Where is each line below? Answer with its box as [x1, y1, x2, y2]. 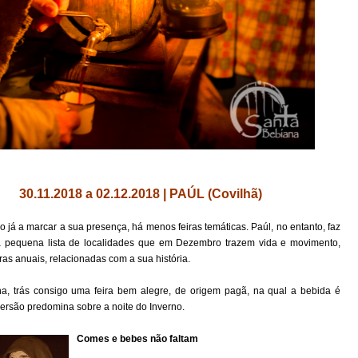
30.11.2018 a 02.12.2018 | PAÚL [19, 187, 208, 201]
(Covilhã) [208, 187, 262, 201]
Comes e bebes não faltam [77, 333, 198, 345]
